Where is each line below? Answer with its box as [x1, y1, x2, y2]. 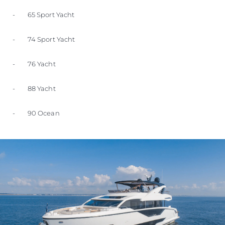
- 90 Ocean [13, 108, 60, 117]
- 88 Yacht [13, 84, 56, 92]
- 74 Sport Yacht [13, 35, 75, 43]
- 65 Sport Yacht [13, 10, 75, 19]
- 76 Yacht [13, 59, 56, 68]
